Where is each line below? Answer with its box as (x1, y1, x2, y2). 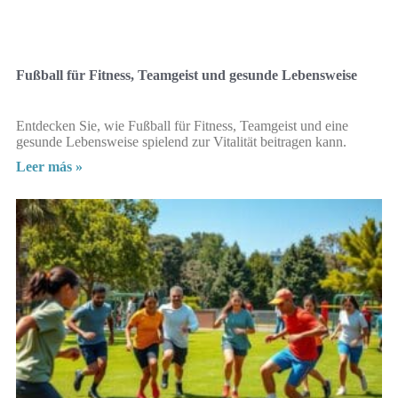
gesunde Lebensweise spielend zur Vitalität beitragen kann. (16, 133, 346, 149)
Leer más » (16, 158, 83, 174)
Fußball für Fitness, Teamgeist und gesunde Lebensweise (16, 67, 357, 83)
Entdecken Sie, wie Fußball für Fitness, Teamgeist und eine (16, 117, 348, 133)
